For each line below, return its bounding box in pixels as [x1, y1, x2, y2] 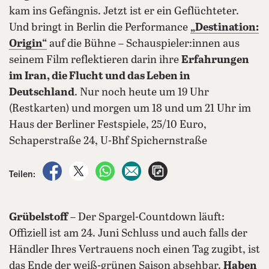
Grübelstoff [9, 211, 68, 224]
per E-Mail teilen [144, 163, 210, 173]
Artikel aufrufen [168, 163, 232, 173]
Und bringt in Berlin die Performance [9, 22, 190, 34]
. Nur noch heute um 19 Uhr [74, 86, 209, 99]
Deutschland [9, 86, 74, 99]
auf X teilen [91, 163, 138, 173]
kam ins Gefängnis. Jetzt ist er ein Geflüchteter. [9, 5, 239, 18]
